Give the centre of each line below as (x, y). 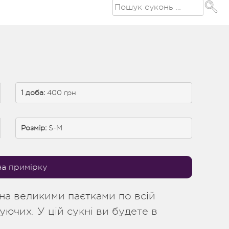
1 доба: (33, 93)
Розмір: (34, 128)
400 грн (61, 93)
